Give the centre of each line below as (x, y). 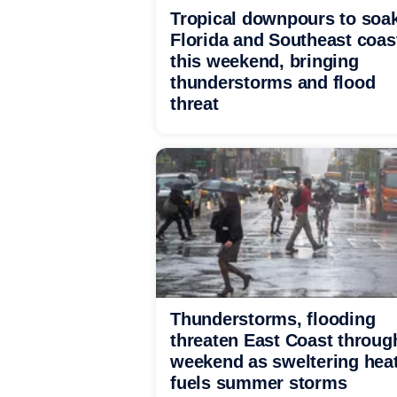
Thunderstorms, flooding (273, 319)
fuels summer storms (259, 383)
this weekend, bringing (265, 61)
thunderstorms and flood (273, 82)
